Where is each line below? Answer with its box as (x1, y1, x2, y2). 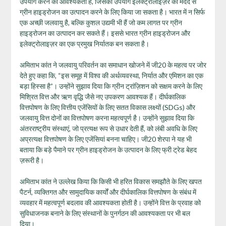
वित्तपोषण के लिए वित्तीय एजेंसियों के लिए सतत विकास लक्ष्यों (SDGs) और (19, 102, 195, 111)
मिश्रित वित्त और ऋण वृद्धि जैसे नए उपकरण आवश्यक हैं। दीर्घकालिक (19, 92, 186, 101)
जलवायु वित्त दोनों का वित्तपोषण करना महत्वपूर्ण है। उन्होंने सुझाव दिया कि (19, 113, 194, 122)
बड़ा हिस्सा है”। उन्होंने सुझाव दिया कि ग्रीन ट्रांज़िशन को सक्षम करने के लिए (19, 81, 202, 90)
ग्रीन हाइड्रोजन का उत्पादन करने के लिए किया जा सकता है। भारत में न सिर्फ (19, 7, 205, 16)
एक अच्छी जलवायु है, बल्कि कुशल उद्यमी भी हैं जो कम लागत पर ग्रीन (19, 18, 182, 27)
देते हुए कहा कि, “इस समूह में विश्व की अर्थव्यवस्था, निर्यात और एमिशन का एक (19, 71, 203, 80)
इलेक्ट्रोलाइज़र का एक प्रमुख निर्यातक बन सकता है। (19, 39, 149, 48)
